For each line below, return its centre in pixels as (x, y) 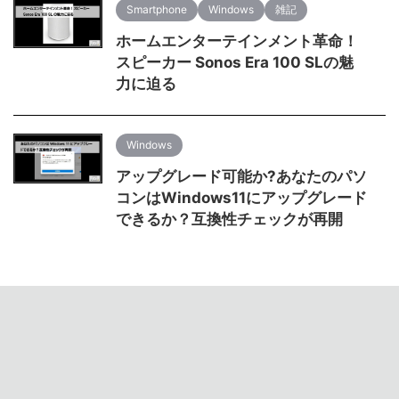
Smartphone (157, 9)
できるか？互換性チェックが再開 (229, 219)
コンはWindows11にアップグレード (241, 197)
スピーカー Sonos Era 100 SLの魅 (235, 62)
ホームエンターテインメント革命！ (237, 41)
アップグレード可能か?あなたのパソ (241, 176)
